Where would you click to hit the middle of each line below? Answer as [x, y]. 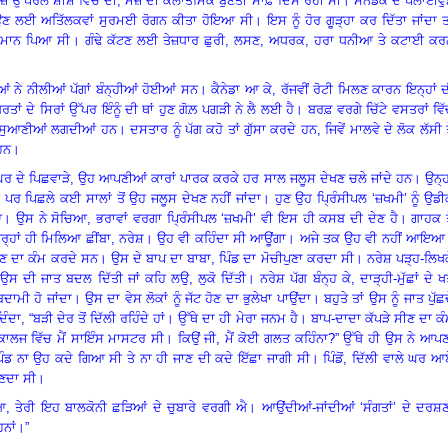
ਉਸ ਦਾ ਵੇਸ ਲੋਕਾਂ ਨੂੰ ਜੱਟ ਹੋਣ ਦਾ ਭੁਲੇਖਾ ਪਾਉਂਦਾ [197, 298]
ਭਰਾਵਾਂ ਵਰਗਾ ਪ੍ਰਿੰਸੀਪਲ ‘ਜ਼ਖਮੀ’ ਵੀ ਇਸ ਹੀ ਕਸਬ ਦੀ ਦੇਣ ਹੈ [247, 218]
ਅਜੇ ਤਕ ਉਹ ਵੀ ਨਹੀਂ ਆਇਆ [372, 238]
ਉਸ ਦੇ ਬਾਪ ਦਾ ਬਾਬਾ [161, 258]
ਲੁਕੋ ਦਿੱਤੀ [222, 278]
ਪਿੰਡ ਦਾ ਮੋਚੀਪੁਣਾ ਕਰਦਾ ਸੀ [286, 258]
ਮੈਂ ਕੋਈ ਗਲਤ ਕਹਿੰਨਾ [276, 338]
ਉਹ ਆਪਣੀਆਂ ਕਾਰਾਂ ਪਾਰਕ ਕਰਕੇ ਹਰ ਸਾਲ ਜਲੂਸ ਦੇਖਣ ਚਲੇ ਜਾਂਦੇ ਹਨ [245, 178]
